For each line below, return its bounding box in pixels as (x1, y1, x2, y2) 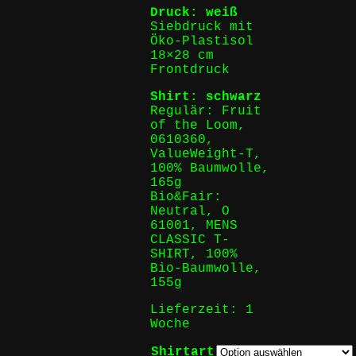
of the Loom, (150, 118, 246, 133)
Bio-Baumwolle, (150, 261, 262, 276)
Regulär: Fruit (150, 103, 262, 118)
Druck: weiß (150, 5, 238, 20)
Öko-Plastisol (150, 33, 254, 48)
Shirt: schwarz (150, 89, 262, 104)
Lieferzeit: (150, 302, 246, 317)
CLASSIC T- (150, 232, 230, 247)
